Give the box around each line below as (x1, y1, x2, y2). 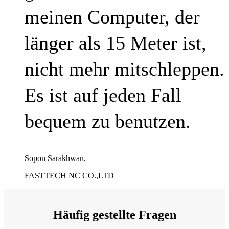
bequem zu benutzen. (25, 110, 191, 132)
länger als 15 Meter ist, (25, 32, 207, 54)
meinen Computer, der (25, 6, 200, 28)
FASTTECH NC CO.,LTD (25, 171, 114, 180)
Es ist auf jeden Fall (25, 84, 181, 106)
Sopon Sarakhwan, (25, 154, 86, 163)
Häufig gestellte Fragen (53, 208, 176, 222)
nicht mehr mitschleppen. (25, 58, 224, 80)
